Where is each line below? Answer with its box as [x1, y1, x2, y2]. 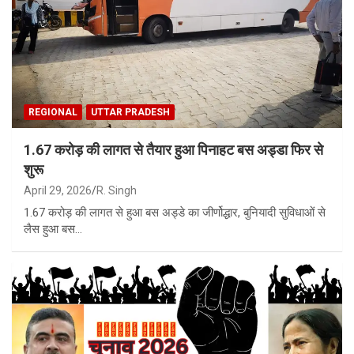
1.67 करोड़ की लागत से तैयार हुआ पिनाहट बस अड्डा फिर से [24, 141, 323, 158]
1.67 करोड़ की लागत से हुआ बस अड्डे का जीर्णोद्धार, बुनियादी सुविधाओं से [24, 205, 326, 220]
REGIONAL [28, 106, 77, 118]
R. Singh [96, 183, 137, 197]
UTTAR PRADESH [91, 106, 170, 118]
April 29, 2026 [24, 183, 92, 197]
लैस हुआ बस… [24, 221, 82, 236]
